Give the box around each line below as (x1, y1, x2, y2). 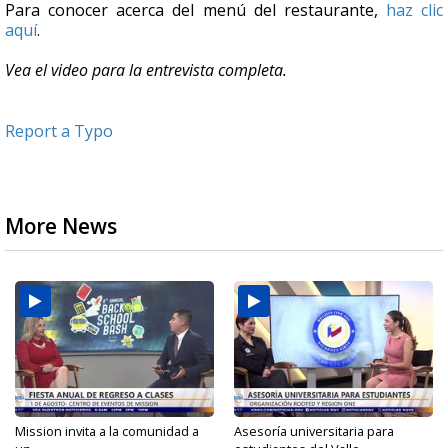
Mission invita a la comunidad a (15, 422, 199, 441)
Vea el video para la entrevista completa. (5, 59, 291, 82)
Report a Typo (5, 120, 113, 143)
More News (5, 212, 117, 241)
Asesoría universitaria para (234, 422, 394, 441)
